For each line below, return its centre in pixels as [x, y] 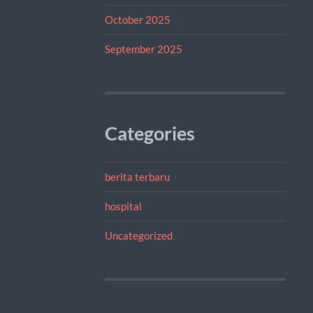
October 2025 [137, 19]
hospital [123, 206]
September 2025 [143, 49]
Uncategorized [138, 235]
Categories [150, 133]
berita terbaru [137, 176]
